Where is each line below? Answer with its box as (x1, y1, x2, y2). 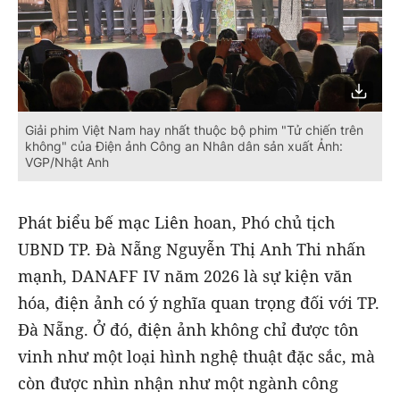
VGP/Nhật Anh (25, 154, 109, 170)
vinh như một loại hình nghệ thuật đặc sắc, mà (18, 346, 375, 368)
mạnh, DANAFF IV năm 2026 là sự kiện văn (18, 265, 353, 287)
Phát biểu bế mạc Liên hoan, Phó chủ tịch (18, 212, 335, 234)
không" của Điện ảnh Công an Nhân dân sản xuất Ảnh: (25, 137, 343, 154)
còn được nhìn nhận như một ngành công (18, 372, 338, 395)
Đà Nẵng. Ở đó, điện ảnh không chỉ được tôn (18, 319, 359, 341)
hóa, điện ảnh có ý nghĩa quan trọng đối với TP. (18, 292, 379, 314)
